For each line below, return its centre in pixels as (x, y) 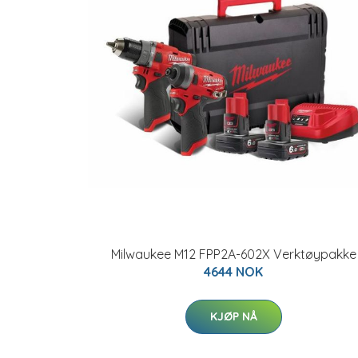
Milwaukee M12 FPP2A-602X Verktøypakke (233, 254)
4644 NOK (233, 272)
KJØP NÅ (233, 316)
